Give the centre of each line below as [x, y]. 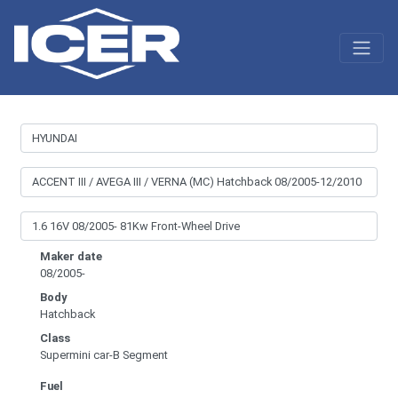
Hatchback [68, 314]
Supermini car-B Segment [104, 354]
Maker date [71, 256]
